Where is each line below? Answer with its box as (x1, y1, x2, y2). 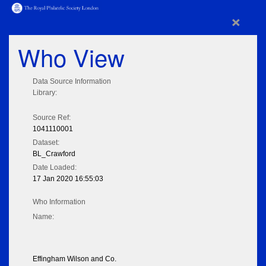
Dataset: (33, 138, 59, 147)
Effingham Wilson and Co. (33, 255, 116, 264)
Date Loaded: (33, 163, 77, 172)
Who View (18, 40, 125, 74)
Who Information (33, 198, 85, 207)
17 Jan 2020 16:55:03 (33, 175, 103, 183)
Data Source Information (33, 77, 111, 86)
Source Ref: (33, 113, 71, 122)
